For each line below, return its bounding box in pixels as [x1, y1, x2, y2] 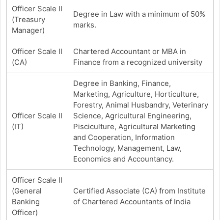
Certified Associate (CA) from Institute [73, 186, 206, 195]
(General [11, 186, 42, 195]
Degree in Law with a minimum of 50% [73, 9, 205, 19]
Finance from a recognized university [73, 57, 202, 67]
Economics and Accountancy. [73, 154, 174, 164]
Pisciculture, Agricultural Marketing [73, 121, 195, 131]
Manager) [11, 25, 45, 35]
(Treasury [11, 14, 45, 24]
